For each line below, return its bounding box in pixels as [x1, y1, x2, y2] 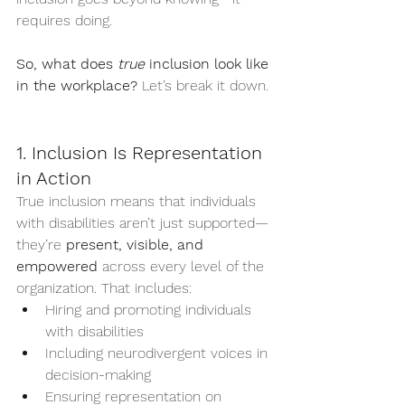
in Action [16, 166, 91, 189]
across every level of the [98, 257, 268, 275]
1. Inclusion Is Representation [16, 141, 268, 164]
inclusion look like [145, 54, 273, 72]
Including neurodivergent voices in [45, 344, 272, 362]
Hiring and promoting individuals [45, 300, 256, 318]
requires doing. [16, 11, 112, 29]
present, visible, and [66, 235, 208, 253]
